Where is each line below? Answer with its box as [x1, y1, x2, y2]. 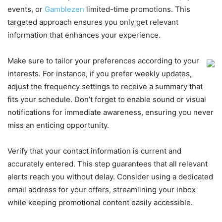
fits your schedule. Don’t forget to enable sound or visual [7, 95, 206, 104]
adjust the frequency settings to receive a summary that [7, 82, 203, 91]
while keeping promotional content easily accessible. [7, 198, 193, 207]
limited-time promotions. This [84, 4, 190, 14]
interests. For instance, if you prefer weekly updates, [7, 69, 192, 78]
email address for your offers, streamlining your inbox [7, 185, 196, 194]
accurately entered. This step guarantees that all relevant [7, 159, 208, 168]
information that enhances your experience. [7, 30, 161, 40]
